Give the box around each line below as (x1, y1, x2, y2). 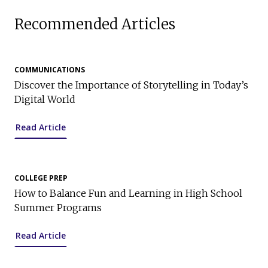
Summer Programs (14, 202, 102, 214)
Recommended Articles (14, 15, 175, 34)
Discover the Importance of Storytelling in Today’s (14, 79, 248, 92)
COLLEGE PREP (14, 173, 68, 184)
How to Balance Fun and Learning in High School (14, 187, 242, 200)
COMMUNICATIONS (14, 65, 85, 75)
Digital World (14, 93, 75, 106)
